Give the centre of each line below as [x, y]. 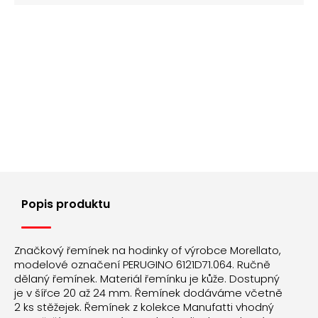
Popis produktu [66, 204]
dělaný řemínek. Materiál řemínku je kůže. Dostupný [147, 279]
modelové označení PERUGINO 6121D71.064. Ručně [142, 265]
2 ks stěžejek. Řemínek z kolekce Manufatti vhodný [144, 307]
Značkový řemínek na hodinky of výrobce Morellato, [148, 251]
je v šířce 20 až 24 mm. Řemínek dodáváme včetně [148, 293]
